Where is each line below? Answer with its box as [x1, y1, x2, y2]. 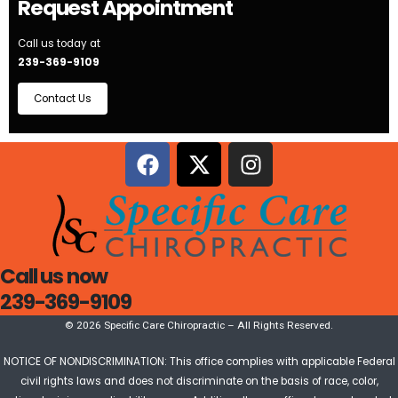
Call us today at [18, 36, 100, 52]
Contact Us [34, 91, 92, 106]
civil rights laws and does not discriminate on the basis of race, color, [20, 373, 378, 388]
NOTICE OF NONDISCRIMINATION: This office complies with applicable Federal [3, 354, 395, 369]
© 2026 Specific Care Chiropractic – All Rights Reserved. [65, 319, 333, 332]
